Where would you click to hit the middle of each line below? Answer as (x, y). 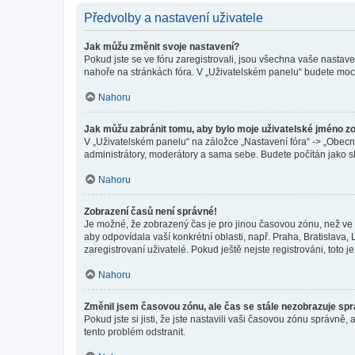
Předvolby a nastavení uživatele (174, 17)
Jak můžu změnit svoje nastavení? (162, 46)
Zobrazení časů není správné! (151, 211)
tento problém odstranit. (135, 332)
